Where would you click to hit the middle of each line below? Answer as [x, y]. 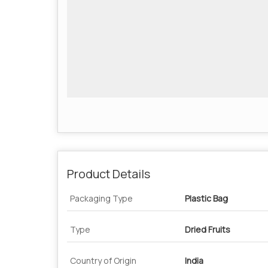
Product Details [109, 173]
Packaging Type [101, 198]
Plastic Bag [206, 198]
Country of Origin [103, 260]
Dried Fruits [208, 229]
